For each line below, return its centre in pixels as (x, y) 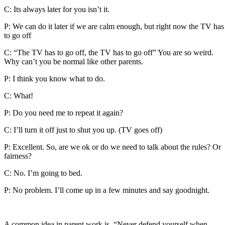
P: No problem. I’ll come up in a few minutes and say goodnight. (107, 190)
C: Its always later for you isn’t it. (57, 9)
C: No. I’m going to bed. (43, 173)
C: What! (19, 95)
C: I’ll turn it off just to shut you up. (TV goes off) (83, 130)
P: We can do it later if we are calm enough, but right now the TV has (114, 26)
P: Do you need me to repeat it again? (64, 113)
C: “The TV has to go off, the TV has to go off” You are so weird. (109, 52)
